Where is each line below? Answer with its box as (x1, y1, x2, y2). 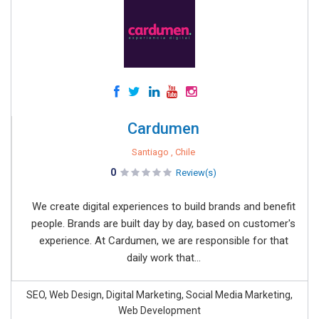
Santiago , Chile (132, 147, 195, 157)
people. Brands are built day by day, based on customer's (31, 217, 296, 230)
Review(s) (176, 167, 216, 178)
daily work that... (126, 251, 201, 264)
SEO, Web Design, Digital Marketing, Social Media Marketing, (26, 289, 293, 300)
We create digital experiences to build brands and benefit (31, 200, 296, 213)
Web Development (118, 305, 201, 316)
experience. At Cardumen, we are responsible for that (38, 234, 288, 247)
